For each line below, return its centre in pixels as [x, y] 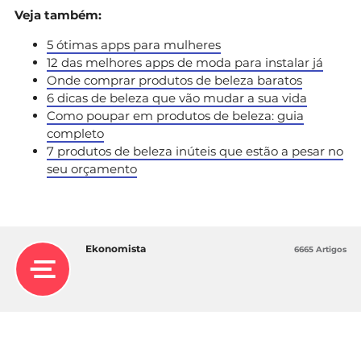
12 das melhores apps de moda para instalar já [185, 62]
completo [75, 133]
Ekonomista [116, 248]
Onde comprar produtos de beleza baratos [174, 80]
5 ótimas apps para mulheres [134, 44]
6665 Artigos [320, 249]
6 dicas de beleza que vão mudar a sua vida [177, 98]
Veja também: [58, 15]
